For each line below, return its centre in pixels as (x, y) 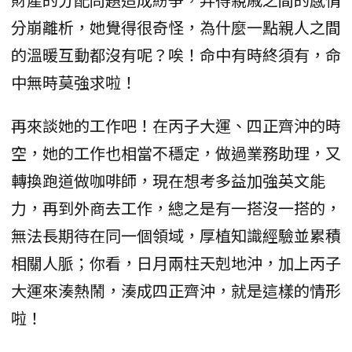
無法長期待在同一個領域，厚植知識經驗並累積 (176, 236)
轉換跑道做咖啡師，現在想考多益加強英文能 (168, 181)
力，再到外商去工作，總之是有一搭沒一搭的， (176, 208)
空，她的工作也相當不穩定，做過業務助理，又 (176, 153)
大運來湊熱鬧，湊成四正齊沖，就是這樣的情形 (176, 291)
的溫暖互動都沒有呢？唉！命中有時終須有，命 (176, 55)
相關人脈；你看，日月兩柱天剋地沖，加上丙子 (176, 263)
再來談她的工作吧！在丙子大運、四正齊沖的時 (176, 126)
